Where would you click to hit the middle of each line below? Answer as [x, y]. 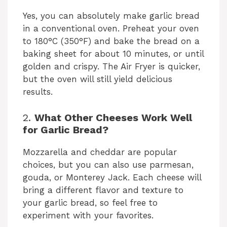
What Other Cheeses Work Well [113, 117]
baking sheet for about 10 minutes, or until [113, 54]
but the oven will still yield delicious [98, 79]
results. [38, 92]
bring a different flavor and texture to [103, 190]
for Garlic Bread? [66, 129]
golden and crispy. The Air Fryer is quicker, [111, 67]
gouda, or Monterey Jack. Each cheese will [112, 177]
